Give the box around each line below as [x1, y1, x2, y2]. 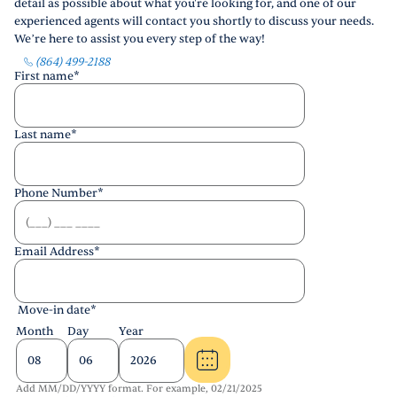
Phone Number [14, 186, 97, 200]
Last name [14, 128, 71, 142]
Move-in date [18, 303, 90, 317]
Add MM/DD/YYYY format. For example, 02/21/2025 [16, 382, 262, 395]
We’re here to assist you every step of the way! [14, 32, 265, 46]
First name [14, 69, 74, 83]
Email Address [14, 245, 94, 259]
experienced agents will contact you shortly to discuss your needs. [14, 14, 374, 28]
